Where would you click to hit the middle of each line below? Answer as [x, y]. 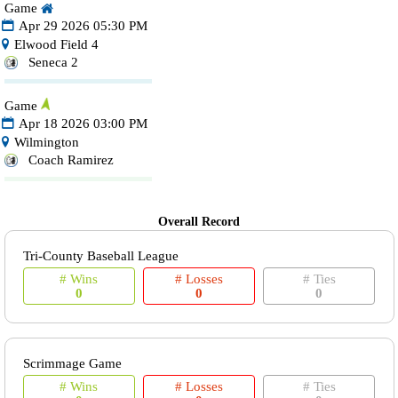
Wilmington [44, 143]
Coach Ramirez [71, 160]
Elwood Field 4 [54, 45]
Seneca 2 [53, 63]
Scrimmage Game [72, 364]
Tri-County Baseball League [100, 256]
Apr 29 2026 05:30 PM [82, 26]
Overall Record [199, 222]
